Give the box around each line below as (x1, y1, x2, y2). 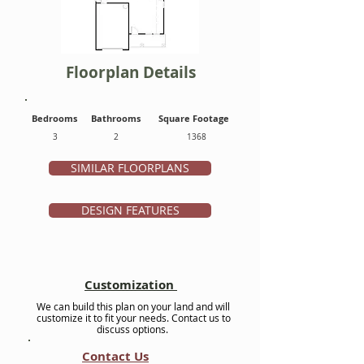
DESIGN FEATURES (80, 202, 180, 218)
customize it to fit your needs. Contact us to (36, 311, 231, 324)
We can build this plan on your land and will (37, 300, 230, 313)
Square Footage (158, 112, 229, 124)
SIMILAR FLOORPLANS (71, 160, 189, 175)
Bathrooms (91, 112, 141, 124)
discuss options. (96, 323, 171, 336)
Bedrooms (31, 112, 77, 124)
